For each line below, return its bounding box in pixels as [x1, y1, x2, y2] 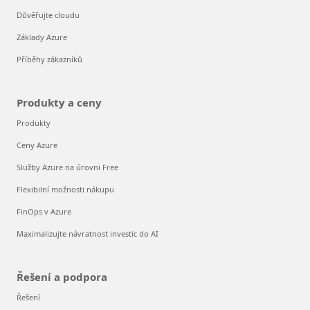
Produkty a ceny [17, 95, 102, 109]
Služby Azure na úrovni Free [17, 161, 118, 172]
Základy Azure [17, 31, 67, 42]
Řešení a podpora [17, 269, 107, 284]
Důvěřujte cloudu [17, 9, 80, 20]
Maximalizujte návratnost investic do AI [17, 228, 158, 239]
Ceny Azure [17, 139, 57, 150]
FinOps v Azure [17, 206, 71, 217]
